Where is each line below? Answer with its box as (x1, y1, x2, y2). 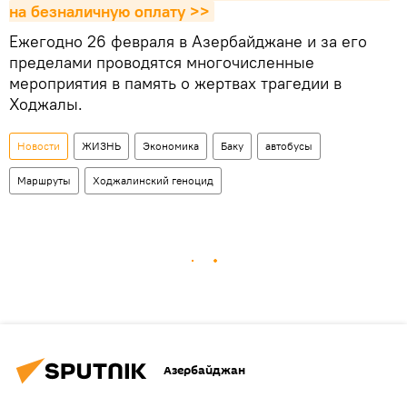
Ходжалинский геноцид (93, 173, 213, 187)
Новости (17, 138, 60, 153)
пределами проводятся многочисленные (9, 51, 314, 73)
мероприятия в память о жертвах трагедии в (9, 72, 342, 94)
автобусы (265, 138, 313, 153)
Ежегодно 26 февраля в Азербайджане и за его (9, 30, 367, 52)
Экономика (143, 138, 199, 153)
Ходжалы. (9, 93, 83, 114)
